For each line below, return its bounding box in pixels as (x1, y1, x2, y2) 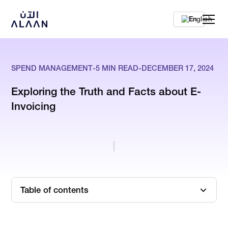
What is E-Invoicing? (18, 212, 85, 221)
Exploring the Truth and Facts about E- (11, 85, 202, 98)
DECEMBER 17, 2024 (141, 64, 214, 73)
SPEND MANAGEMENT (11, 64, 93, 73)
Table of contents (20, 184, 89, 195)
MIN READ (100, 64, 139, 73)
